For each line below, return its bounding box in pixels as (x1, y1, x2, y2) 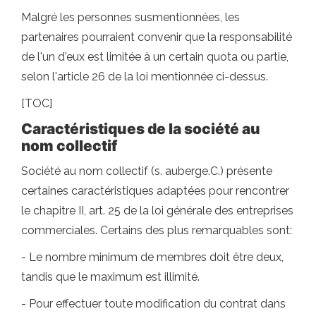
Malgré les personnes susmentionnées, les (21, 10, 240, 24)
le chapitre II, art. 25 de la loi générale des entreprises (21, 203, 293, 217)
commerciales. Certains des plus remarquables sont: (21, 223, 292, 237)
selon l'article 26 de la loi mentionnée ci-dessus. (21, 69, 268, 83)
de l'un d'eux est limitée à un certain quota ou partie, (21, 49, 288, 63)
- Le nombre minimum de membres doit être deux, (21, 250, 284, 264)
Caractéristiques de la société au (21, 119, 260, 138)
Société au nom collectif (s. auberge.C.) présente (21, 164, 272, 178)
